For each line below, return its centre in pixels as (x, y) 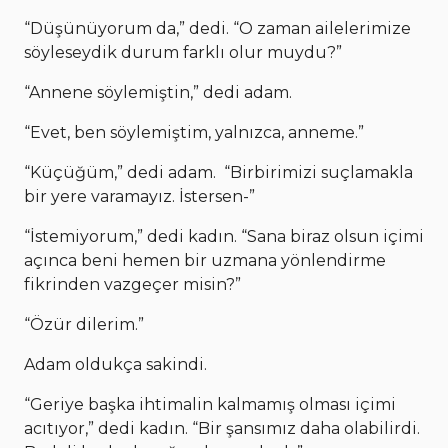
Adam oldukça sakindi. (115, 364)
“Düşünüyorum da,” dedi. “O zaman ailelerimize (217, 28)
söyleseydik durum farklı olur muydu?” (183, 52)
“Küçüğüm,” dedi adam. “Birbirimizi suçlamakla (218, 172)
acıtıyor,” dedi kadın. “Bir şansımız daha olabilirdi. (222, 428)
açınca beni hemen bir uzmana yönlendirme (205, 260)
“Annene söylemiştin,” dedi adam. (158, 92)
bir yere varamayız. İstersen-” (139, 196)
